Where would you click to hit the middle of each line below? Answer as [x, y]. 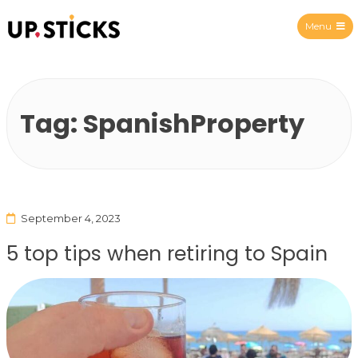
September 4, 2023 [70, 218]
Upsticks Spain [119, 49]
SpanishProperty [194, 123]
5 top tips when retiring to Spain [167, 253]
